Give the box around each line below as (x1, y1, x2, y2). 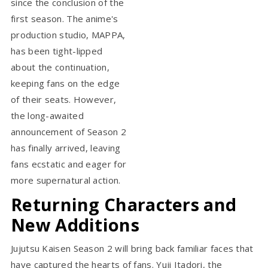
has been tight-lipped (11, 44, 103, 57)
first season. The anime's (11, 12, 118, 25)
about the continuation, (11, 60, 109, 73)
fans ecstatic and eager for (11, 157, 127, 170)
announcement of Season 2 (11, 125, 127, 138)
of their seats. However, (11, 93, 117, 105)
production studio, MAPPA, (11, 28, 126, 41)
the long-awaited (11, 109, 84, 121)
